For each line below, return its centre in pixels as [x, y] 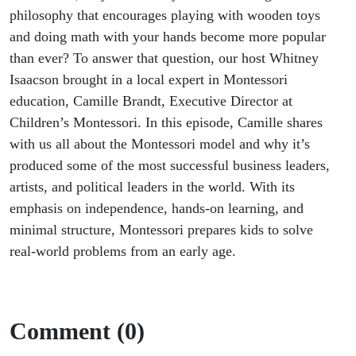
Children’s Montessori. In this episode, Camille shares [166, 123]
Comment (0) [77, 331]
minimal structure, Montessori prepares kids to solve [161, 230]
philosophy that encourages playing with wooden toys [165, 15]
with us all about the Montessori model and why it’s [160, 144]
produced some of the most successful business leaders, [170, 166]
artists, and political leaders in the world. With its [152, 187]
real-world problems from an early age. [123, 252]
